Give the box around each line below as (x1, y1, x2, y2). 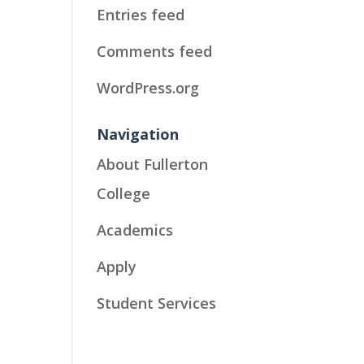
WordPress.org (97, 77, 200, 97)
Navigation (97, 123, 180, 144)
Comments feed (97, 41, 213, 61)
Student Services (97, 292, 217, 313)
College (97, 183, 151, 203)
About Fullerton (97, 154, 209, 174)
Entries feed (97, 4, 185, 24)
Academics (97, 219, 174, 240)
